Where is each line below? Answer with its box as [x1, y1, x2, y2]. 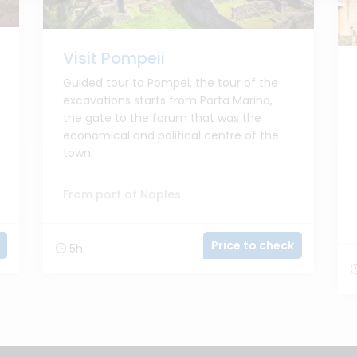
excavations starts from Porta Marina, [63, 92, 273, 108]
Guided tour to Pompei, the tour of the [63, 75, 278, 91]
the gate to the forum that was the [63, 110, 261, 126]
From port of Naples [63, 186, 181, 202]
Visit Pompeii [63, 47, 165, 69]
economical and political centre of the [63, 127, 279, 143]
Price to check [211, 237, 294, 253]
